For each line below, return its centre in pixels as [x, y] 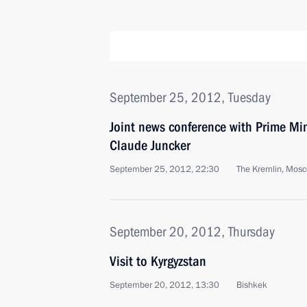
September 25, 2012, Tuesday [190, 97]
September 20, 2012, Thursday [192, 232]
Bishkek [252, 285]
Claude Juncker [150, 145]
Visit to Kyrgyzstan [158, 261]
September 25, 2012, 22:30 [164, 169]
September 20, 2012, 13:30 [164, 285]
